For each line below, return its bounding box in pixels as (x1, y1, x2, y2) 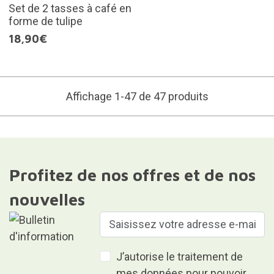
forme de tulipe (8, 14, 83, 28)
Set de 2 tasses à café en (8, 1, 131, 15)
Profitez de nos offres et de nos (9, 165, 256, 185)
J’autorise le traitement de (116, 250, 243, 263)
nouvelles (9, 189, 85, 209)
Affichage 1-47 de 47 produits (65, 89, 209, 103)
